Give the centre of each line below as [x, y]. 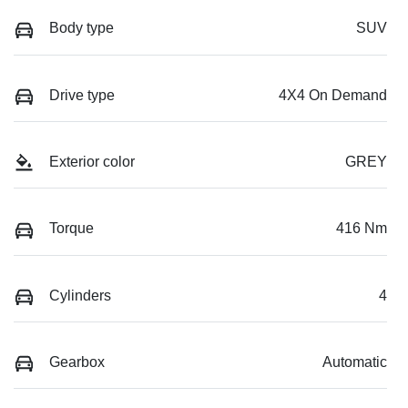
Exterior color [92, 162]
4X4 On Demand [333, 95]
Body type [82, 28]
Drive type [82, 95]
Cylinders [80, 295]
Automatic [355, 362]
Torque [71, 229]
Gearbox [77, 362]
